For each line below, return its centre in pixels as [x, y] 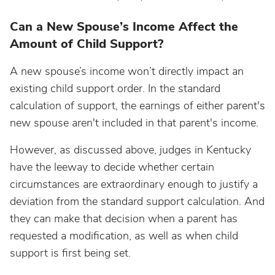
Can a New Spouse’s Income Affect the [124, 27]
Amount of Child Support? [87, 44]
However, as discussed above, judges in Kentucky [130, 150]
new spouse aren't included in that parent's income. [134, 123]
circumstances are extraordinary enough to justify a [134, 184]
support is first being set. [70, 253]
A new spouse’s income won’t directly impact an [127, 71]
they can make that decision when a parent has [124, 219]
